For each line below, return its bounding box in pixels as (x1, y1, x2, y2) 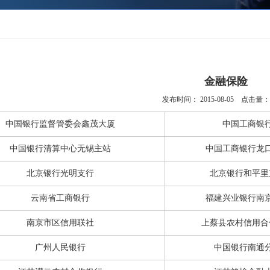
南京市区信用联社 (26, 218, 94, 227)
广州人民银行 (34, 242, 86, 252)
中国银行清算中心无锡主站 (9, 143, 111, 153)
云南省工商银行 (30, 193, 90, 202)
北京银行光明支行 (26, 168, 94, 178)
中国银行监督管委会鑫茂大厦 (5, 119, 115, 128)
